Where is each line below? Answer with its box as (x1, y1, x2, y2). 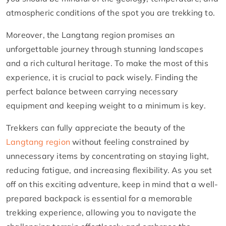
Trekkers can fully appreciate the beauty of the (6, 122, 186, 133)
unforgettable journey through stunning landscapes (6, 43, 203, 54)
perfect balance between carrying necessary (6, 86, 179, 96)
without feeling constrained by (70, 136, 190, 147)
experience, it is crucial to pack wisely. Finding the (6, 72, 198, 82)
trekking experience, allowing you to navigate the (6, 207, 196, 217)
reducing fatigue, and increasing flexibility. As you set (6, 164, 212, 175)
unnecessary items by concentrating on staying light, (6, 150, 209, 161)
